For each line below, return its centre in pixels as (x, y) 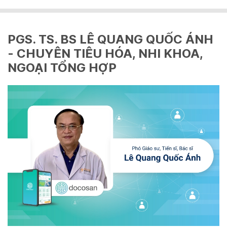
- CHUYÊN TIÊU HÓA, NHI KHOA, (105, 53)
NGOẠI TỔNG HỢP (62, 68)
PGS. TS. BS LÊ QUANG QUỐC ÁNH (110, 39)
